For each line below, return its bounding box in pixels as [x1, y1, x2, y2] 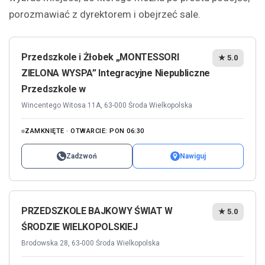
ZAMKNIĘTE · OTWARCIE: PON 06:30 [25, 127, 144, 135]
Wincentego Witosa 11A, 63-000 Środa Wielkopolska [21, 101, 192, 109]
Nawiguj [180, 151, 206, 160]
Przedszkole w [21, 83, 86, 95]
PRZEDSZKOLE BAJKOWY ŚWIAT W [21, 205, 173, 216]
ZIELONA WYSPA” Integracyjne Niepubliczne [21, 67, 211, 79]
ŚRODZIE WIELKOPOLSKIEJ [21, 221, 138, 232]
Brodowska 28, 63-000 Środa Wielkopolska [21, 238, 160, 247]
